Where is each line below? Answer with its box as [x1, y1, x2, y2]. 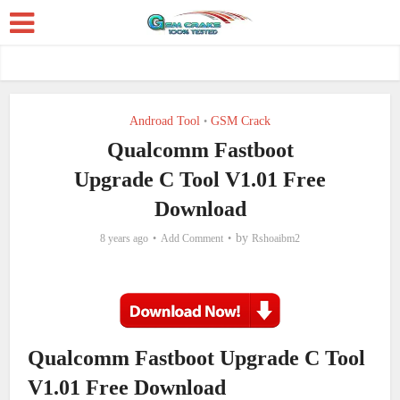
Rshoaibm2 [252, 232, 300, 245]
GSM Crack [211, 114, 271, 128]
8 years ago [100, 232, 148, 245]
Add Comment [161, 232, 223, 245]
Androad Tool [129, 114, 200, 128]
